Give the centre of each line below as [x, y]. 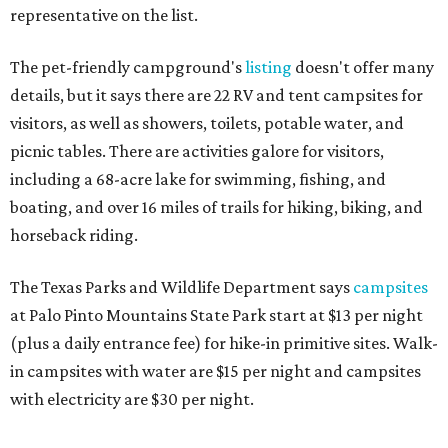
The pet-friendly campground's [127, 67]
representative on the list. [104, 15]
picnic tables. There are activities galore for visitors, [197, 151]
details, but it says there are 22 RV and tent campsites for [216, 95]
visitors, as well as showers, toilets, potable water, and [207, 123]
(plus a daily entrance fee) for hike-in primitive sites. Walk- [224, 343]
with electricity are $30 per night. [132, 399]
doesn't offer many [363, 67]
